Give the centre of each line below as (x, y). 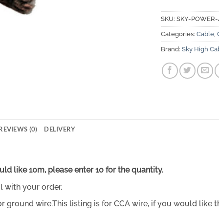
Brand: (171, 49)
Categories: (179, 34)
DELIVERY (60, 129)
